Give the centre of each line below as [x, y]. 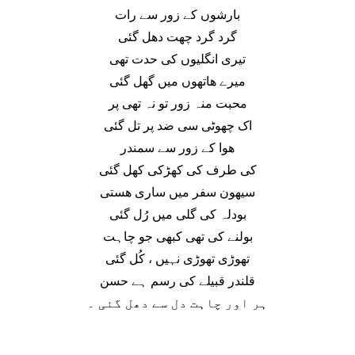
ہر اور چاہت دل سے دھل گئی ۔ [177, 303]
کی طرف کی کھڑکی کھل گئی [177, 170]
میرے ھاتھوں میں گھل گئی [177, 82]
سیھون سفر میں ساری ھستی [177, 193]
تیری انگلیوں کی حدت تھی [177, 59]
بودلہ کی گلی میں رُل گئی [177, 215]
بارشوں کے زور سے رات [177, 15]
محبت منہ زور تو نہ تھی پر [177, 104]
